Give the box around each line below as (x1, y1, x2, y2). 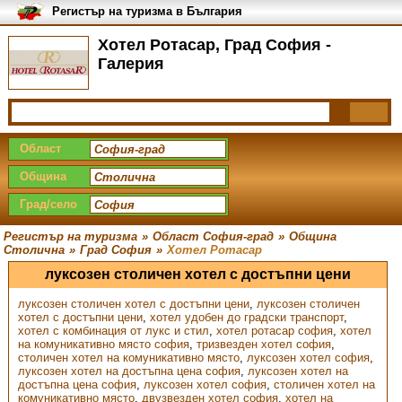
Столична (4, 243, 66, 257)
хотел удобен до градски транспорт (149, 310, 344, 324)
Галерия (97, 55, 164, 73)
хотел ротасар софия (215, 324, 333, 337)
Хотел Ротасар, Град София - (97, 36, 331, 54)
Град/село (19, 197, 77, 211)
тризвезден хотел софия (196, 337, 331, 351)
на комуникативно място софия (17, 337, 189, 351)
